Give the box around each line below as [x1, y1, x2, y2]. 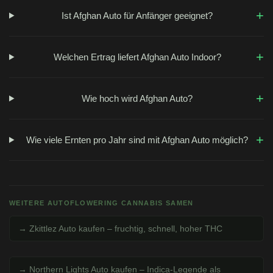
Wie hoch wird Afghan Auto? [82, 93, 193, 104]
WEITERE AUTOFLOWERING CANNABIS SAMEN [9, 199, 194, 207]
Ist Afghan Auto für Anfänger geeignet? [62, 10, 213, 21]
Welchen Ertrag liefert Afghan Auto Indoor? [53, 51, 221, 62]
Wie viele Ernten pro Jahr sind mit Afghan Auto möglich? [26, 134, 249, 145]
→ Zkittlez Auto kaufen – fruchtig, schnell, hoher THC [18, 224, 222, 234]
